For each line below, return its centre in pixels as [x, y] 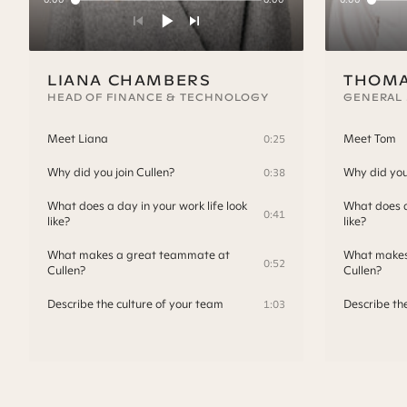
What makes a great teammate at [139, 255]
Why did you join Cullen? [111, 173]
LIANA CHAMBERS [129, 80]
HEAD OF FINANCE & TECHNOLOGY [159, 98]
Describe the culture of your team [135, 304]
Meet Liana [78, 139]
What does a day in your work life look [147, 206]
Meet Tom [370, 139]
